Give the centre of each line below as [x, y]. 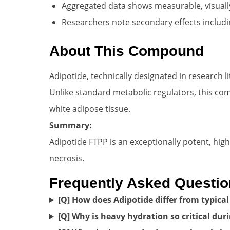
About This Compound [127, 51]
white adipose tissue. [90, 109]
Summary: [71, 125]
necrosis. [67, 158]
